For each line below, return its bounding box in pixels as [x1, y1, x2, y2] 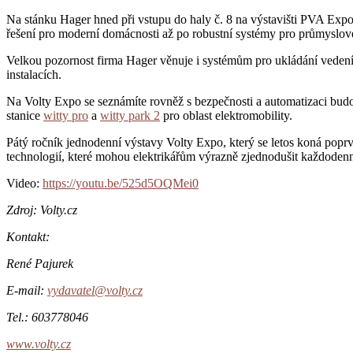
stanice [6, 108, 43, 122]
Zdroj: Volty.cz [6, 203, 77, 217]
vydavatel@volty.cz [47, 283, 143, 297]
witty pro [43, 108, 88, 122]
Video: [6, 176, 43, 190]
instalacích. [6, 67, 61, 81]
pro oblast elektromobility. [160, 108, 292, 122]
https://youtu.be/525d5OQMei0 [43, 176, 199, 190]
